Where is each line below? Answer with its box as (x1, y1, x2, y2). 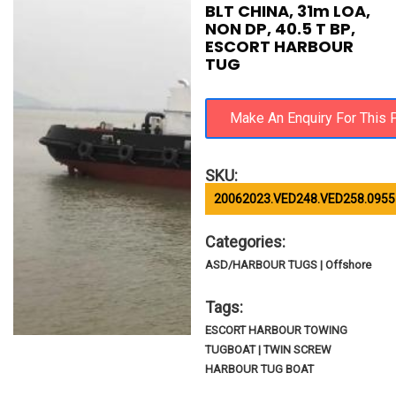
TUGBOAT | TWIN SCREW (205, 343, 332, 356)
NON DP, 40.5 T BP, (205, 18, 356, 40)
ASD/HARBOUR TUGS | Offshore (205, 258, 372, 271)
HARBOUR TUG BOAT (205, 362, 315, 376)
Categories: (205, 232, 286, 251)
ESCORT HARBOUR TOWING (205, 324, 348, 337)
